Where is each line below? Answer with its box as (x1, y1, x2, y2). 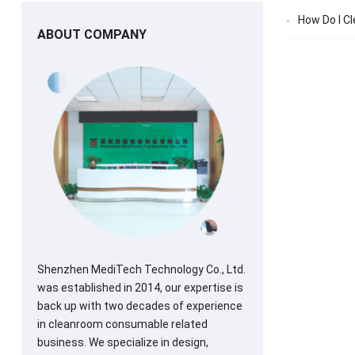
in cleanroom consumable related (36, 317, 208, 330)
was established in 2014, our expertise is (36, 281, 243, 294)
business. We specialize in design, (36, 335, 208, 349)
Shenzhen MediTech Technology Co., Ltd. (36, 262, 246, 276)
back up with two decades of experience (36, 299, 242, 312)
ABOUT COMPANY (36, 27, 147, 42)
